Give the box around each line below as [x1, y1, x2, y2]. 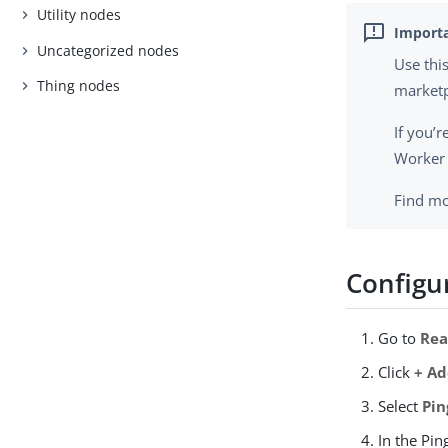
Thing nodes [37, 76, 121, 96]
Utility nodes [37, 4, 122, 24]
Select [378, 396, 423, 417]
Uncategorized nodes [37, 40, 180, 60]
